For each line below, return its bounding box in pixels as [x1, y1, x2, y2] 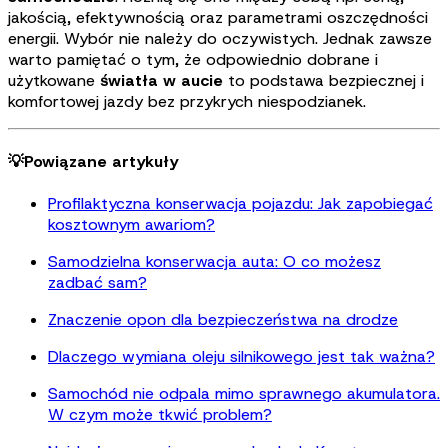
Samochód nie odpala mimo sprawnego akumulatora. [48, 383, 440, 405]
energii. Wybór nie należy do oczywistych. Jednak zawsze [8, 27, 432, 49]
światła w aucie [100, 69, 223, 91]
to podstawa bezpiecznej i [223, 69, 424, 91]
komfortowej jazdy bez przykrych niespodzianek [8, 90, 363, 112]
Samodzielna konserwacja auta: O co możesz [48, 251, 381, 273]
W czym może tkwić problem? [48, 404, 272, 426]
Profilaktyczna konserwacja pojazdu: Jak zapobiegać [48, 193, 433, 215]
